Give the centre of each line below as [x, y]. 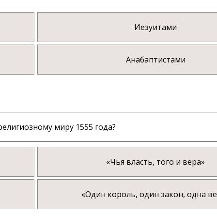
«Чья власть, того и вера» [156, 162]
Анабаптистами [155, 60]
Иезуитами [156, 27]
